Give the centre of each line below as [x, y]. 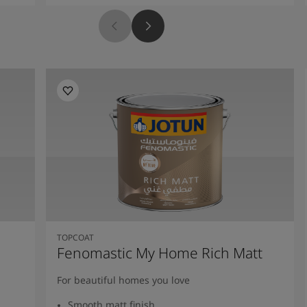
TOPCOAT [76, 237]
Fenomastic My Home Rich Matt [160, 253]
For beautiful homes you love [124, 280]
